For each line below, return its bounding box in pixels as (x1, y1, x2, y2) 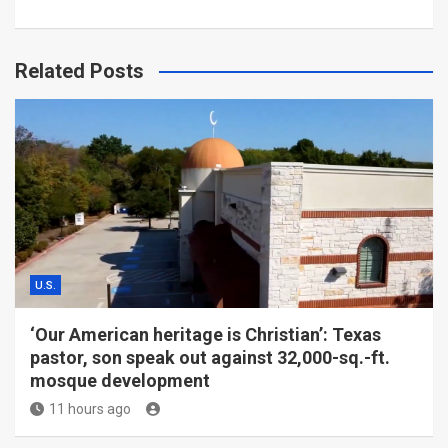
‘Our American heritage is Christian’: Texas (30, 324, 381, 345)
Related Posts (15, 59, 144, 83)
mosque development (30, 370, 210, 391)
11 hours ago (49, 401, 131, 417)
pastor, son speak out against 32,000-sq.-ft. (30, 347, 390, 368)
